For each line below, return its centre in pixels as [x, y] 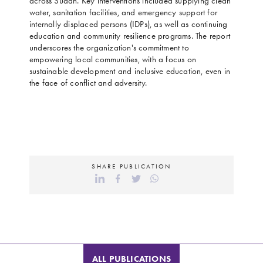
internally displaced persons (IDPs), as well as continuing [129, 24]
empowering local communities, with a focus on [113, 59]
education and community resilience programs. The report [130, 36]
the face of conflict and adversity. [88, 83]
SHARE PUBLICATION [131, 166]
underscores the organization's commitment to [109, 48]
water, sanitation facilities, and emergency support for [124, 12]
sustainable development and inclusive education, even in [130, 71]
